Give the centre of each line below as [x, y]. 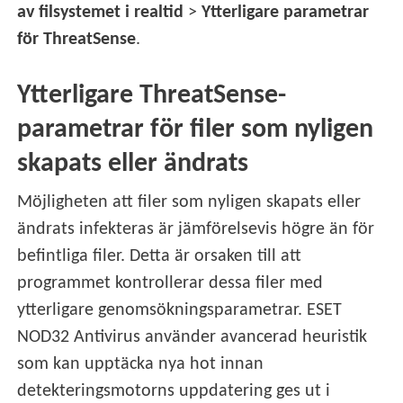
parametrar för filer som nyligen [196, 130]
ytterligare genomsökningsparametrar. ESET [180, 311]
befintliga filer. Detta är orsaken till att [160, 257]
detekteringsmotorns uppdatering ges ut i [174, 392]
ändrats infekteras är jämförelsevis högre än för [196, 230]
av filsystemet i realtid [101, 13]
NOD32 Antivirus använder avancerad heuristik [193, 338]
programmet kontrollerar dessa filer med [170, 284]
